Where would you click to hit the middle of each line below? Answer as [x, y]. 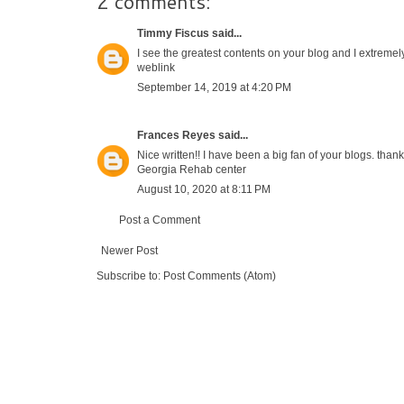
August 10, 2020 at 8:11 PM [204, 189]
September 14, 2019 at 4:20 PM [214, 87]
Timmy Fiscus [173, 33]
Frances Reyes [176, 135]
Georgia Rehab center [192, 169]
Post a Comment [160, 220]
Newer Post [129, 250]
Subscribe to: [130, 275]
